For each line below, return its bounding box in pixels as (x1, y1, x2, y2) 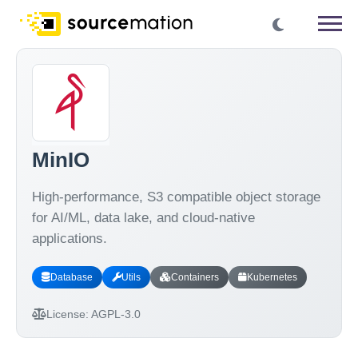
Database (50, 272, 93, 284)
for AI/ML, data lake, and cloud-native (31, 209, 255, 225)
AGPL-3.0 (88, 307, 141, 320)
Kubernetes (246, 272, 297, 284)
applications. (31, 230, 107, 245)
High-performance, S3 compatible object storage (31, 189, 320, 204)
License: (46, 307, 89, 320)
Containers (170, 272, 219, 284)
